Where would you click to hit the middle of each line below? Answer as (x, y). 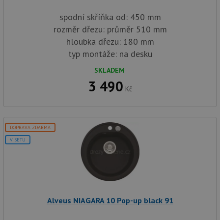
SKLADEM (110, 70)
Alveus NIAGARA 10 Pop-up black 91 (110, 201)
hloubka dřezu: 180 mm (110, 42)
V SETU (18, 140)
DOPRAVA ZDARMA (30, 128)
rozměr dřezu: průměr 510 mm (110, 29)
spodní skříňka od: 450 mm (110, 17)
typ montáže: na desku (110, 54)
